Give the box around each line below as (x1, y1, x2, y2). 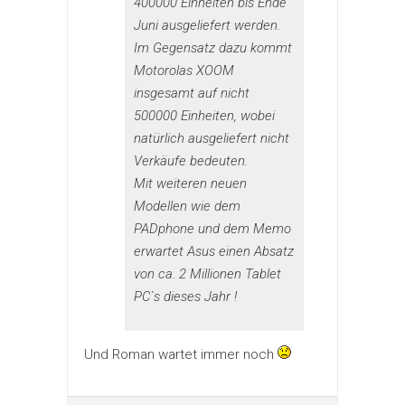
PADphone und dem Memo (134, 220, 291, 237)
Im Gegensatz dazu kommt (134, 39, 292, 56)
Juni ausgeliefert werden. (134, 16, 280, 33)
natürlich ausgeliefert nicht (134, 129, 289, 146)
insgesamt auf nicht (134, 84, 250, 101)
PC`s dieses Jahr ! (134, 287, 237, 305)
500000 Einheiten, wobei (134, 107, 275, 124)
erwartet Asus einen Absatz (134, 242, 294, 259)
